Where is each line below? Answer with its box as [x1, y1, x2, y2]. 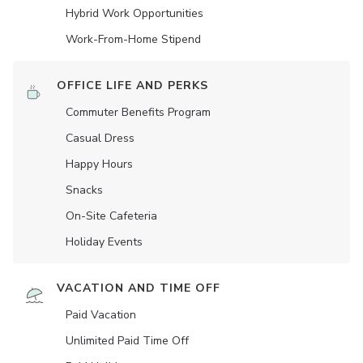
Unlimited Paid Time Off [66, 333, 189, 349]
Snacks [66, 182, 103, 199]
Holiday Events [66, 234, 143, 250]
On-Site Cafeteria [66, 208, 157, 224]
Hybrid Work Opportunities [66, 6, 203, 22]
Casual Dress [66, 130, 135, 147]
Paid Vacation [66, 307, 136, 323]
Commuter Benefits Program [66, 105, 211, 121]
